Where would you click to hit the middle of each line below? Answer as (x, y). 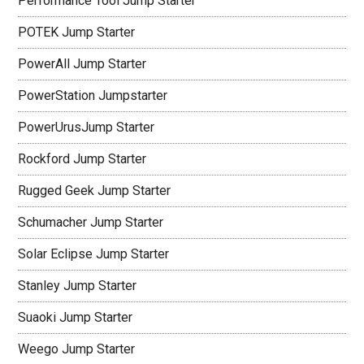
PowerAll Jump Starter (82, 64)
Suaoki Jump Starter (76, 317)
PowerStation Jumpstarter (93, 95)
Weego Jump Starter (77, 349)
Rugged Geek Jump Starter (95, 191)
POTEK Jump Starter (77, 32)
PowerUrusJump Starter (87, 127)
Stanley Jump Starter (78, 286)
